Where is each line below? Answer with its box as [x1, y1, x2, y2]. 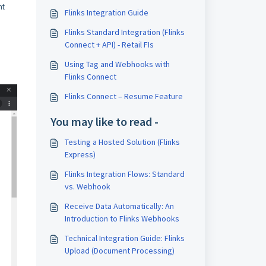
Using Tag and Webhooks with [64, 59, 170, 69]
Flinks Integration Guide [64, 7, 148, 18]
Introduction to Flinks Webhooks [64, 213, 179, 224]
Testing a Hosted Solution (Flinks [64, 137, 180, 147]
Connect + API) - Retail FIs [64, 39, 154, 50]
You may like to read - [50, 114, 159, 129]
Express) [64, 149, 96, 160]
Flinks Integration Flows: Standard [64, 169, 185, 179]
